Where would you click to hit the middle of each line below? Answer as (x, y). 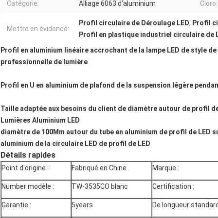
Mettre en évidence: (38, 29)
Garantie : (16, 205)
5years (82, 205)
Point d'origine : (25, 168)
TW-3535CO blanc (100, 187)
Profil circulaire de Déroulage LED (134, 23)
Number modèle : (28, 187)
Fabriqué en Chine (99, 168)
